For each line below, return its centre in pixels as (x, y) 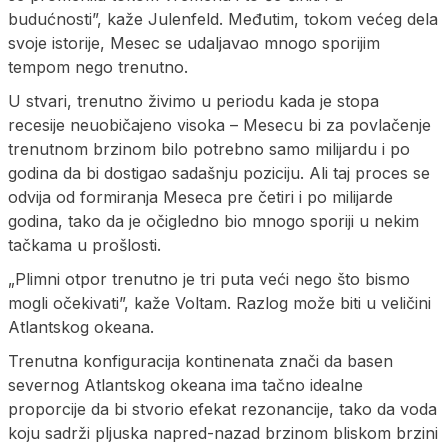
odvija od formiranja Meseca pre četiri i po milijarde (200, 196)
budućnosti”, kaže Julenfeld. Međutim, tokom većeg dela (223, 18)
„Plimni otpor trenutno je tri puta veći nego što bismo (209, 278)
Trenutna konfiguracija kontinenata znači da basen (200, 360)
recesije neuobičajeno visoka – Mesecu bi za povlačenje (219, 124)
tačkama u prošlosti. (84, 244)
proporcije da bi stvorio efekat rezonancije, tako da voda (222, 408)
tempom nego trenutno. (98, 66)
